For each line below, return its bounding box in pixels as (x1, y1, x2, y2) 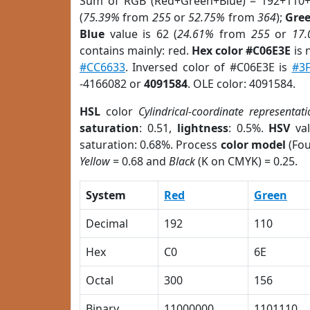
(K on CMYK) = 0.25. (195, 154, 298, 169)
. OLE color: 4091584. (188, 76, 295, 91)
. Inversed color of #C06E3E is (125, 60, 292, 75)
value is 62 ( (104, 26, 178, 42)
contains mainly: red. (80, 43, 192, 58)
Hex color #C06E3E (191, 43, 291, 58)
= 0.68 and (110, 154, 169, 169)
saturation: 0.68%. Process (80, 137, 221, 152)
